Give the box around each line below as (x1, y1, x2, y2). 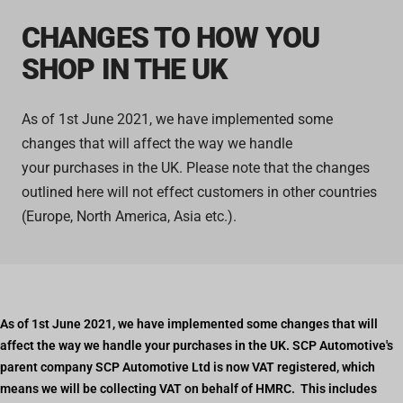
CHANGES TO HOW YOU (22, 21, 319, 56)
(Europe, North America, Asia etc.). (22, 208, 240, 226)
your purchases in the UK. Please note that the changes (22, 159, 370, 177)
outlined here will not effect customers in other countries (22, 184, 377, 201)
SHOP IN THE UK (22, 52, 228, 87)
